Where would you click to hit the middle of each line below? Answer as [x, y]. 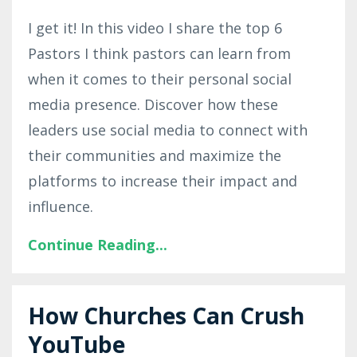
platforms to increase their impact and [163, 180]
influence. [61, 206]
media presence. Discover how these [153, 104]
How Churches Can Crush [166, 315]
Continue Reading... [98, 244]
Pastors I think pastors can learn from [159, 53]
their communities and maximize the [155, 155]
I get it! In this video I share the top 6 [155, 27]
